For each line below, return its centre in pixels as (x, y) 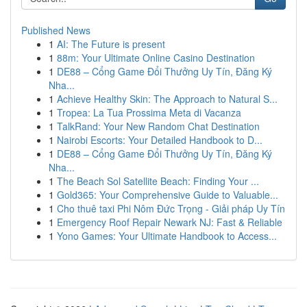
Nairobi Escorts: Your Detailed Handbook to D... (160, 140)
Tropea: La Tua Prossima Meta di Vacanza (149, 112)
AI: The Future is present (111, 44)
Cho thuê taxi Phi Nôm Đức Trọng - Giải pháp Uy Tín (171, 208)
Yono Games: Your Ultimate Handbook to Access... (167, 236)
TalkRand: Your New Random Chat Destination (158, 126)
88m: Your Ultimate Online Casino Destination (156, 58)
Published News (56, 30)
